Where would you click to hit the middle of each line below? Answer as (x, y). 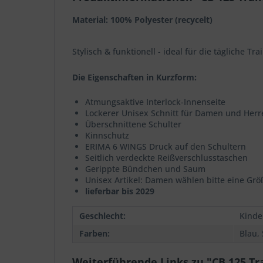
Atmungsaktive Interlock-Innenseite (155, 102)
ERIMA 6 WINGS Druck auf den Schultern (166, 146)
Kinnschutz (107, 135)
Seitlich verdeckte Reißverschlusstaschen (166, 158)
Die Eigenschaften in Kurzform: (134, 77)
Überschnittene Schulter (133, 124)
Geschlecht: (102, 216)
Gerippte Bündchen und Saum (145, 169)
